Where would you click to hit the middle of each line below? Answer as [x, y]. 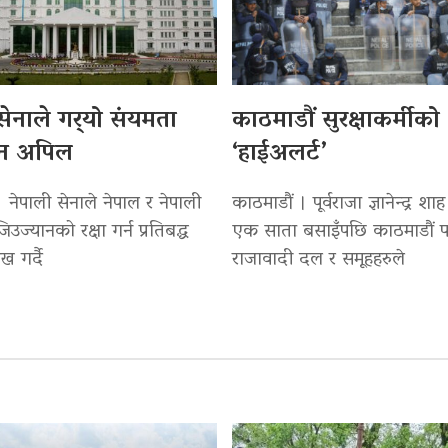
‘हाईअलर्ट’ [278, 154]
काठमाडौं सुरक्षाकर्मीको [335, 121]
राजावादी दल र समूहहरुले [318, 260]
